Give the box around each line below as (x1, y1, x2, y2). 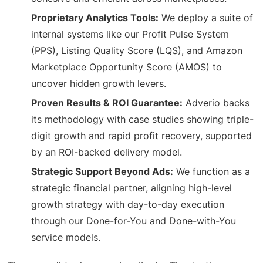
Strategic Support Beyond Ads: (31, 165, 174, 177)
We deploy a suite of (159, 11, 254, 23)
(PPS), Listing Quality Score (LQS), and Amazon (31, 44, 243, 56)
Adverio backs (183, 96, 250, 109)
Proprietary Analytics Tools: (31, 11, 159, 23)
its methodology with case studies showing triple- (31, 113, 254, 125)
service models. (31, 231, 101, 243)
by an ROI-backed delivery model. (31, 146, 183, 158)
